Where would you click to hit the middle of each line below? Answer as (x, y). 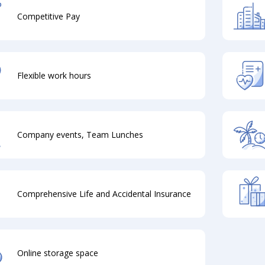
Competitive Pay (49, 16)
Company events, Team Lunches (80, 135)
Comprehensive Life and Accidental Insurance (104, 194)
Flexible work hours (54, 75)
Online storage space (58, 253)
